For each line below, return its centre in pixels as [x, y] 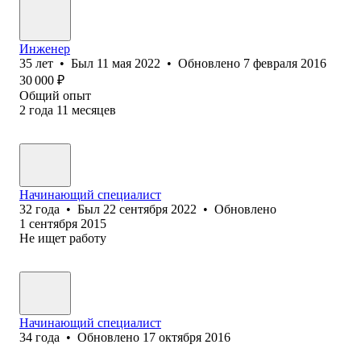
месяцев [94, 110]
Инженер [45, 48]
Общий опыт [55, 95]
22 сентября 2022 [150, 209]
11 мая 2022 [129, 63]
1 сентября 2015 [63, 223]
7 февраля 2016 [285, 63]
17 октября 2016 [187, 337]
